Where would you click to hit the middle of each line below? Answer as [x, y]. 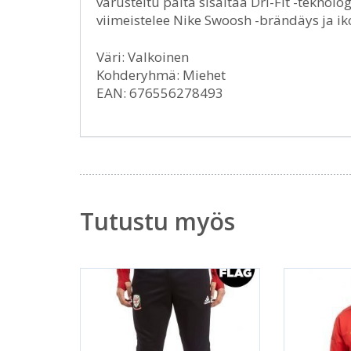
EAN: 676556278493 [160, 93]
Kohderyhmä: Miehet [161, 75]
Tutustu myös [157, 222]
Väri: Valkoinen [143, 57]
